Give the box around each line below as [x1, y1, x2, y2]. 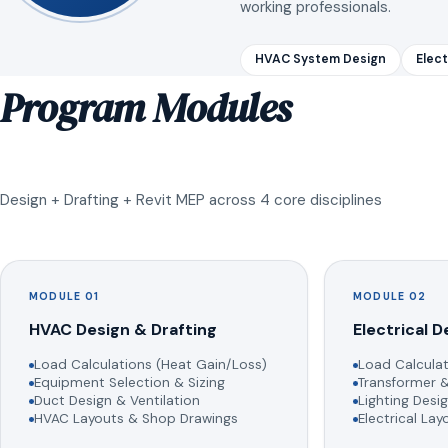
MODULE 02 [353, 289, 427, 303]
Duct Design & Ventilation [33, 391, 200, 409]
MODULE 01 [29, 289, 100, 303]
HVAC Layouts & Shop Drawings [33, 409, 238, 427]
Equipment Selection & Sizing [33, 373, 225, 391]
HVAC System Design [255, 51, 386, 68]
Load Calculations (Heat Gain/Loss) [33, 355, 267, 373]
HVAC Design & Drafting [29, 318, 217, 340]
